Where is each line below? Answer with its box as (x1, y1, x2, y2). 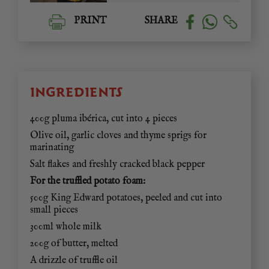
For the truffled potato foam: (30, 175, 145, 188)
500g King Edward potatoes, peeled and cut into (30, 192, 222, 205)
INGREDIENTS (30, 84, 122, 101)
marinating (30, 142, 74, 154)
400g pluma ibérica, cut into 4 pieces (30, 113, 177, 125)
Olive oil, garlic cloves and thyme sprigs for (30, 130, 207, 142)
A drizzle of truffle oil (30, 255, 118, 267)
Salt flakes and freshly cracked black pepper (30, 159, 205, 171)
